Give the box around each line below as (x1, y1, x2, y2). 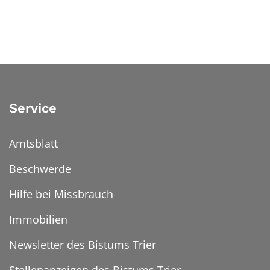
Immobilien (9, 212, 67, 227)
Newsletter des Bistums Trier (9, 237, 156, 252)
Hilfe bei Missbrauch (9, 186, 113, 201)
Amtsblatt (9, 136, 58, 151)
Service (9, 100, 57, 116)
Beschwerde (9, 161, 71, 176)
